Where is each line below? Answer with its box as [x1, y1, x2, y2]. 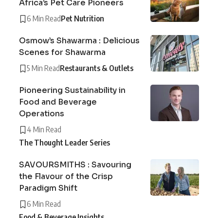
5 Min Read [27, 63, 60, 73]
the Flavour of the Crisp [19, 171, 113, 182]
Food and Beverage [19, 97, 97, 108]
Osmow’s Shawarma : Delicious [19, 36, 140, 46]
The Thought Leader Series [19, 138, 110, 148]
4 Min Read [27, 125, 61, 135]
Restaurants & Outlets [60, 63, 133, 73]
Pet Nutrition [61, 14, 104, 24]
